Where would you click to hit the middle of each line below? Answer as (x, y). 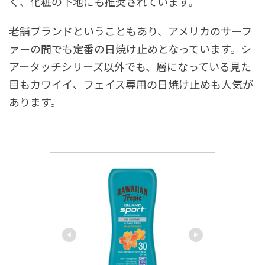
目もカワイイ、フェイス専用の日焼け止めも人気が (131, 84)
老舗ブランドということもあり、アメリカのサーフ (130, 30)
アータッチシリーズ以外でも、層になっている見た (130, 66)
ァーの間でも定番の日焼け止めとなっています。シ (130, 48)
